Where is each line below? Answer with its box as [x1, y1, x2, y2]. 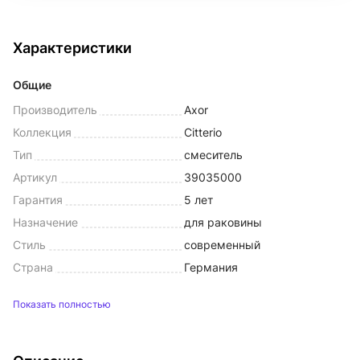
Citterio [184, 125, 222, 139]
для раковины [184, 215, 262, 229]
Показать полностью [13, 298, 111, 310]
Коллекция [13, 125, 72, 139]
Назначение [13, 215, 78, 229]
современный [184, 238, 260, 252]
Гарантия [13, 193, 63, 207]
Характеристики [13, 39, 132, 56]
